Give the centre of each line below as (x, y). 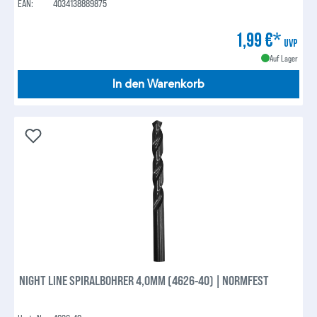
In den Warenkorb (158, 84)
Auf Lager (283, 58)
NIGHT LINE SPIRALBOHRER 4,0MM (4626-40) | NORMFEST (144, 281)
